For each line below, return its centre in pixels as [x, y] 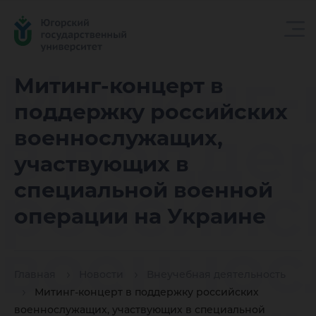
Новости [101, 275]
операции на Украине [140, 216]
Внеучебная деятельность [216, 275]
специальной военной [144, 190]
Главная [35, 275]
